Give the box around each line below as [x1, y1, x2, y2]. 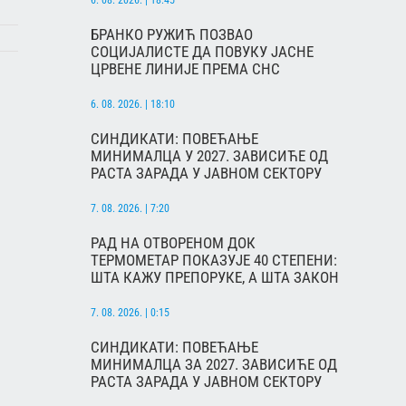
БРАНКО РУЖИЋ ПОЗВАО [91, 25, 253, 44]
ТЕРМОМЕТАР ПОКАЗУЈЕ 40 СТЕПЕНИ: [91, 251, 337, 270]
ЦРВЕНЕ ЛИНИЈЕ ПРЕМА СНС [91, 60, 280, 79]
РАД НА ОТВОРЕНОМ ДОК [91, 234, 256, 253]
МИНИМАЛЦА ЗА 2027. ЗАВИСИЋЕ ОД [91, 355, 337, 374]
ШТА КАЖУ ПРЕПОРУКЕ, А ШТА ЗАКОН [91, 268, 339, 287]
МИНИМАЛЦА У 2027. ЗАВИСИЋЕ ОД [91, 147, 328, 166]
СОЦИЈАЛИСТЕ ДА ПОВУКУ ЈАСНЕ [91, 43, 314, 62]
